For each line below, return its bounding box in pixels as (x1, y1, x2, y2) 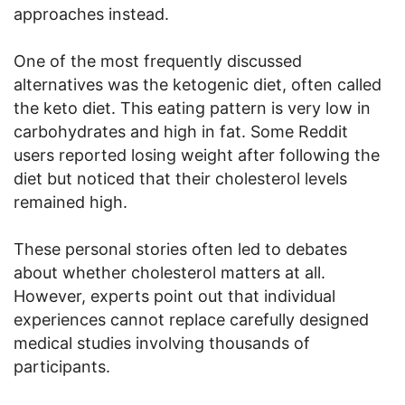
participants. (14, 357, 110, 377)
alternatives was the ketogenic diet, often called (14, 75, 381, 95)
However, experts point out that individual (14, 287, 335, 306)
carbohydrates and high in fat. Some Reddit (14, 122, 348, 142)
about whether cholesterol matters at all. (14, 263, 325, 283)
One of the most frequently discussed (14, 52, 302, 71)
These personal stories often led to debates (14, 240, 347, 259)
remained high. (14, 193, 127, 212)
